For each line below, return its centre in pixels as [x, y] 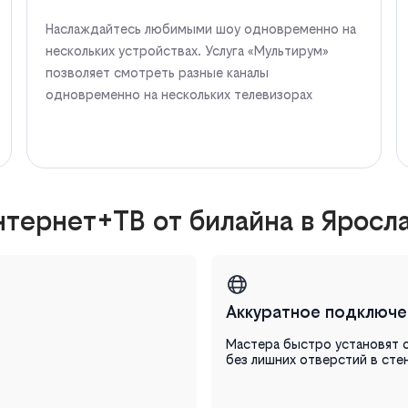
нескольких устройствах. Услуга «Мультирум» [188, 50]
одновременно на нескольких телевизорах [179, 94]
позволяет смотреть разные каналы [158, 72]
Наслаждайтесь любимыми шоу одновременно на [201, 28]
